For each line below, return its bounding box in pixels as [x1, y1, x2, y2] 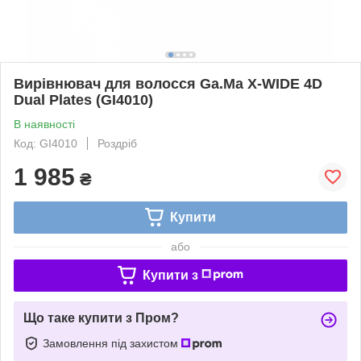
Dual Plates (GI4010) [14, 91, 153, 108]
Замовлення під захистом [43, 336, 181, 350]
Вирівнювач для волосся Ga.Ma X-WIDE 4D [14, 75, 322, 92]
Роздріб [98, 136, 137, 150]
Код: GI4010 [14, 136, 77, 150]
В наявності [14, 117, 75, 131]
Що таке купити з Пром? [23, 310, 179, 325]
